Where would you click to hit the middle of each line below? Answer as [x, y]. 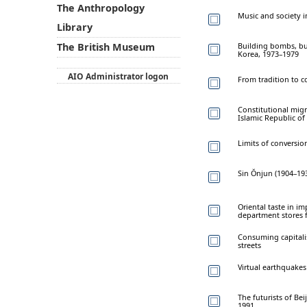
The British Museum [106, 47]
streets [249, 245]
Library [74, 27]
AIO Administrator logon [119, 76]
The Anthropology [100, 8]
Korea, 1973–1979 [268, 53]
